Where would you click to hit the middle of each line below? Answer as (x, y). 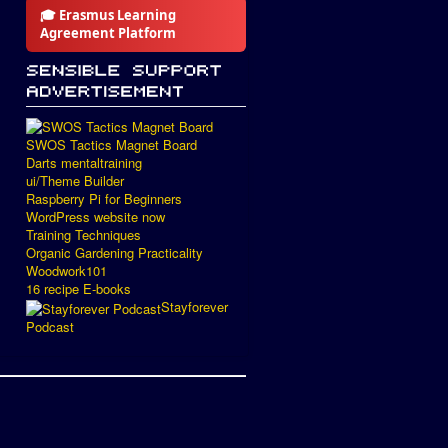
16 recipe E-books (78, 289)
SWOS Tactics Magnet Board (111, 145)
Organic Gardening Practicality (114, 253)
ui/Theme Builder (75, 181)
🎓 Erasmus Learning (108, 15)
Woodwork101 (66, 271)
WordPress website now (95, 217)
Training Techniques (83, 235)
